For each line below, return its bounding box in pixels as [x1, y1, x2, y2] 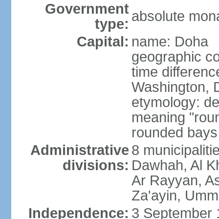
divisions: [62, 157, 129, 173]
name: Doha [131, 34, 208, 49]
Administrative [30, 142, 129, 158]
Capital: [76, 34, 129, 49]
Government [44, 1, 129, 17]
